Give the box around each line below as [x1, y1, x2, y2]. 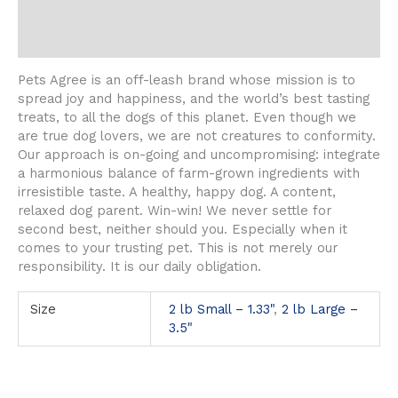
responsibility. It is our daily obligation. [18, 258, 261, 275]
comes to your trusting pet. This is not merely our [18, 239, 338, 256]
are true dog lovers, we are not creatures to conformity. [18, 127, 376, 144]
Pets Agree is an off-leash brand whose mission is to [18, 71, 355, 88]
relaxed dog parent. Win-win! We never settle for [18, 202, 331, 219]
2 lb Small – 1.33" [168, 301, 274, 318]
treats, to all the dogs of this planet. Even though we [18, 108, 356, 125]
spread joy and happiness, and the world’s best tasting [18, 90, 370, 107]
